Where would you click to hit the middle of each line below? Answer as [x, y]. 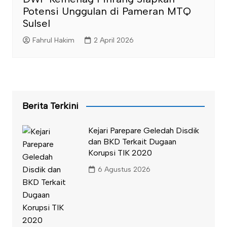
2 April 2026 [113, 40]
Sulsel [36, 23]
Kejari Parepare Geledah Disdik [143, 130]
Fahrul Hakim [53, 40]
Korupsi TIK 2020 [120, 153]
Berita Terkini [50, 106]
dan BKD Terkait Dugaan [132, 141]
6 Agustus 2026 [124, 169]
